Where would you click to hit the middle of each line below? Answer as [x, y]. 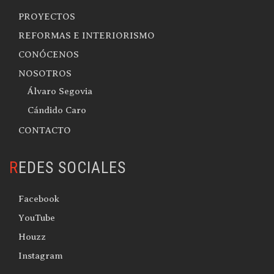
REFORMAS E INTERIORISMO [87, 35]
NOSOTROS [45, 73]
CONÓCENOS [49, 54]
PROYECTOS [47, 17]
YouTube [37, 218]
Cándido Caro [57, 110]
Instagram [41, 256]
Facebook [39, 199]
